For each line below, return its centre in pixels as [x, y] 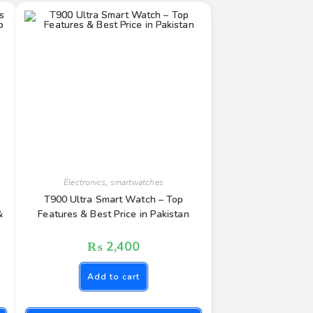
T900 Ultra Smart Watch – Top [114, 199]
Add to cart [114, 276]
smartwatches [137, 182]
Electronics [85, 182]
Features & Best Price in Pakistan [114, 214]
